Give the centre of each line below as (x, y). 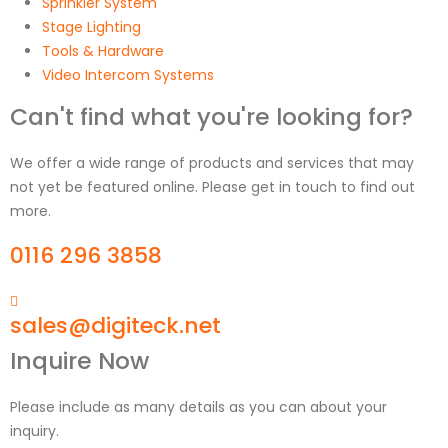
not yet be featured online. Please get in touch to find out (212, 186)
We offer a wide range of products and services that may (212, 162)
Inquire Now (79, 360)
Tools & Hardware (103, 50)
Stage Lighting (91, 26)
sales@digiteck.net (115, 325)
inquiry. (34, 430)
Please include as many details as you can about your (198, 406)
